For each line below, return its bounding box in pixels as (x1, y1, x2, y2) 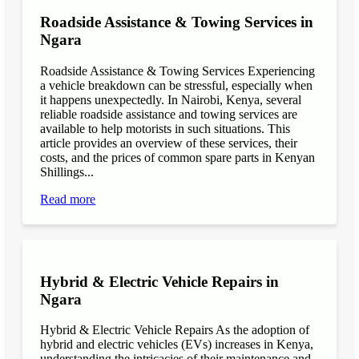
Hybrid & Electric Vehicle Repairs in (40, 272, 280, 290)
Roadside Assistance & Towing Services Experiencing (40, 63, 316, 78)
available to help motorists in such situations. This (40, 121, 291, 135)
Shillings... (40, 164, 95, 179)
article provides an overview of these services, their (40, 135, 298, 150)
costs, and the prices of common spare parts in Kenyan (40, 150, 316, 164)
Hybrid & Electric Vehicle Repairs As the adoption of (40, 323, 310, 337)
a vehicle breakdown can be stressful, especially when (40, 78, 313, 92)
